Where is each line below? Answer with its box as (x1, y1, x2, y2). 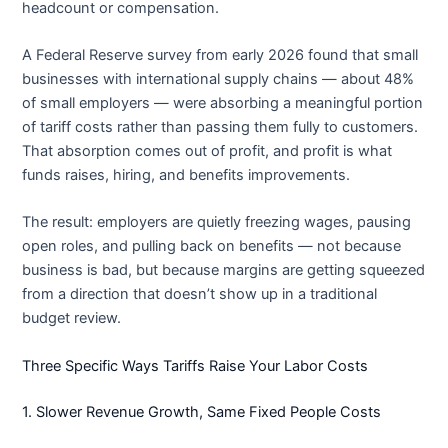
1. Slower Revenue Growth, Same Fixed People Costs (22, 402, 382, 421)
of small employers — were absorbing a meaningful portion (22, 94, 424, 113)
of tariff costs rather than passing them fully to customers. (22, 118, 419, 137)
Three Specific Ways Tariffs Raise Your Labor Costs (22, 356, 369, 375)
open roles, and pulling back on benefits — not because (22, 237, 402, 256)
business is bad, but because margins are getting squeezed (22, 261, 426, 280)
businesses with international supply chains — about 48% (22, 70, 415, 89)
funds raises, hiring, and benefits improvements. (22, 166, 351, 185)
